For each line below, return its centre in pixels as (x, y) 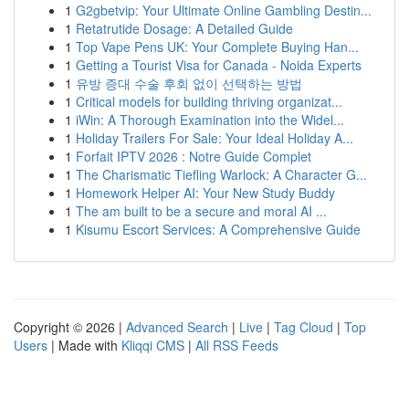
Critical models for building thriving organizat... (209, 101)
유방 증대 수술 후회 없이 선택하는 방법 (189, 83)
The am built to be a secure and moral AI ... (201, 211)
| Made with (84, 345)
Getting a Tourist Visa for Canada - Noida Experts (219, 65)
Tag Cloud (304, 327)
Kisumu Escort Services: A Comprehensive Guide (218, 229)
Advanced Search (177, 327)
